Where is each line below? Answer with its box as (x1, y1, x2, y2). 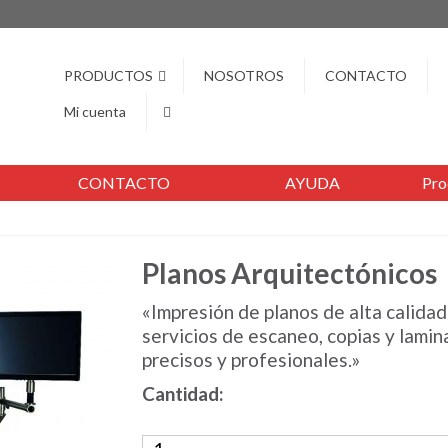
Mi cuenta (64, 103, 126, 120)
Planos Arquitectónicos (141, 256, 437, 290)
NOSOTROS (204, 67, 284, 84)
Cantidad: (141, 382, 224, 405)
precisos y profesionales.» (141, 348, 360, 371)
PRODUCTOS (64, 67, 153, 84)
